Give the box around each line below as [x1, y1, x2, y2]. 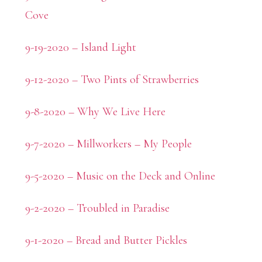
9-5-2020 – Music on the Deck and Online [25, 169, 215, 184]
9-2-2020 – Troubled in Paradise [25, 201, 170, 216]
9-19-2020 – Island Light [25, 40, 136, 55]
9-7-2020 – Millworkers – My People [25, 137, 192, 151]
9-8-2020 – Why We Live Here [25, 105, 166, 119]
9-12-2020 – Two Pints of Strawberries [25, 73, 199, 87]
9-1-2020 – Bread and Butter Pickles [25, 233, 187, 248]
